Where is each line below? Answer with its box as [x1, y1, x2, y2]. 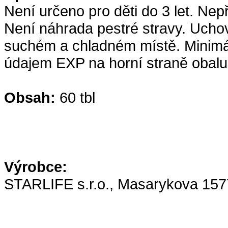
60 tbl [55, 89, 95, 106]
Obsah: [4, 89, 55, 106]
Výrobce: [4, 158, 67, 176]
